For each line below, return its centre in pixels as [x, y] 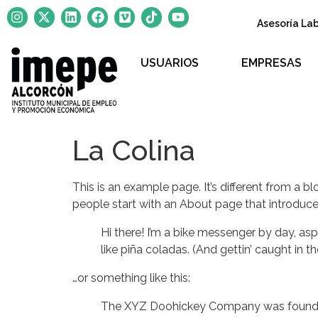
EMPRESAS [272, 63]
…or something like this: [131, 278]
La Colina [134, 150]
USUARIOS [170, 63]
